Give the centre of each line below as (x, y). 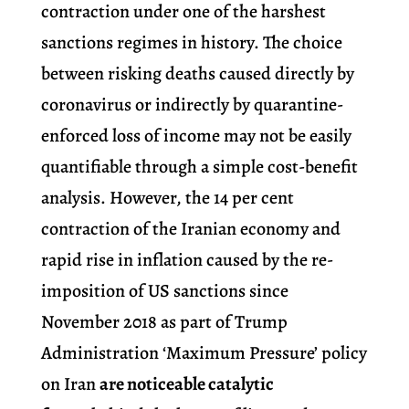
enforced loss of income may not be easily (196, 136)
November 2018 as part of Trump (164, 322)
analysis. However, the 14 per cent (167, 198)
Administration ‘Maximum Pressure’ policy (204, 353)
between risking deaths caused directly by (197, 74)
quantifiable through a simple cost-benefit (199, 167)
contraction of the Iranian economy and (190, 229)
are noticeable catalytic (186, 384)
